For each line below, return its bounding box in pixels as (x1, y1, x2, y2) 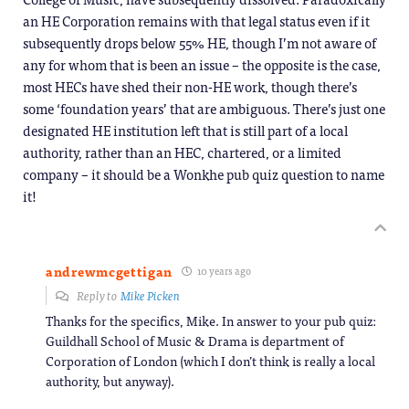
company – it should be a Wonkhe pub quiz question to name (23, 162, 384, 185)
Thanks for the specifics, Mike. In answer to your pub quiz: (46, 309, 376, 330)
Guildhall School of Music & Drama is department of (46, 330, 344, 351)
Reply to (75, 285, 121, 305)
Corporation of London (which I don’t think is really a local (46, 350, 375, 371)
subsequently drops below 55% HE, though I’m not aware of (23, 30, 376, 54)
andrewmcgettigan (46, 260, 173, 281)
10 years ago (195, 262, 252, 278)
